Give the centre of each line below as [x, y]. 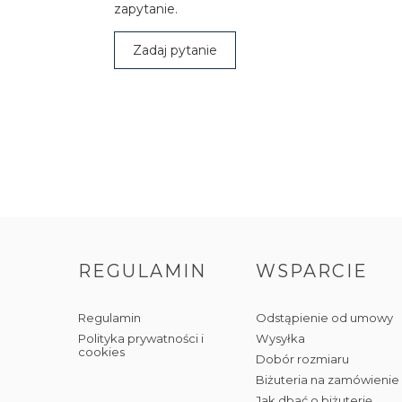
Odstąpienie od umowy [325, 318]
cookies [101, 352]
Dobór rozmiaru [303, 359]
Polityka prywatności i [141, 338]
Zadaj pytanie [175, 50]
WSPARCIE [312, 271]
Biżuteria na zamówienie [328, 380]
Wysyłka [281, 338]
